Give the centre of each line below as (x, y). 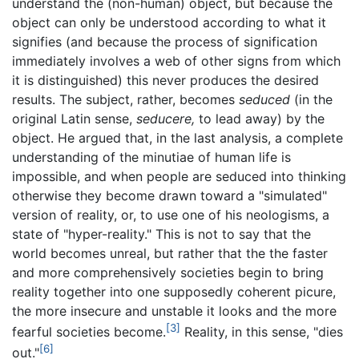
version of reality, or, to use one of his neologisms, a (171, 215)
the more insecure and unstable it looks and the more (174, 311)
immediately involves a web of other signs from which (176, 61)
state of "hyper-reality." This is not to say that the (161, 234)
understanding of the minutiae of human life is (151, 157)
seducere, (165, 119)
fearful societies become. (89, 332)
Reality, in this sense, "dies (262, 332)
